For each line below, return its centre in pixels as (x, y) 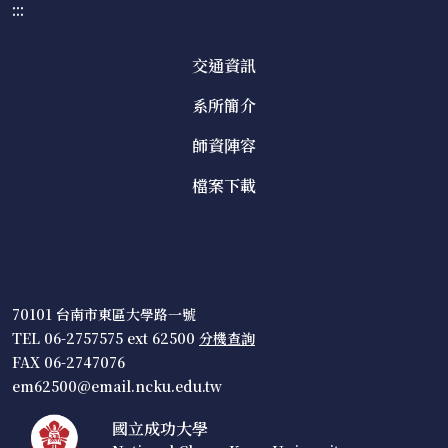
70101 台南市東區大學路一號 (104, 314)
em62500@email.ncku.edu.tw (117, 386)
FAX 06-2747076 (68, 362)
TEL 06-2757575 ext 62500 (105, 338)
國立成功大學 (159, 428)
